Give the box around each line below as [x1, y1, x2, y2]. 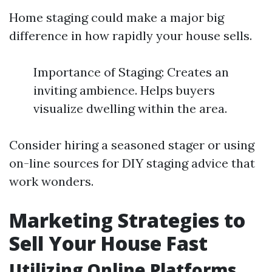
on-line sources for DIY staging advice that [9, 155, 255, 171]
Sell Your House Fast [9, 230, 208, 256]
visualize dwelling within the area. [33, 101, 227, 116]
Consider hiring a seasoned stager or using [9, 137, 254, 152]
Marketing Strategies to [9, 207, 245, 233]
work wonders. [9, 174, 93, 189]
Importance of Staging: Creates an [33, 64, 229, 80]
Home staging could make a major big [9, 10, 224, 25]
